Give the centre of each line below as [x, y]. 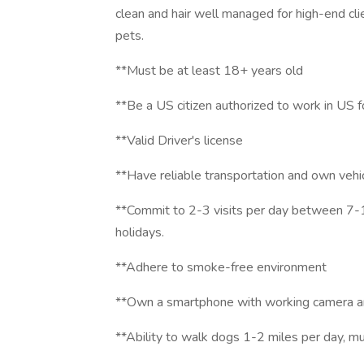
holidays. [140, 232]
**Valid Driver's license [179, 141]
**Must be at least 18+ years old [209, 71]
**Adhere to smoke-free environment [221, 267]
